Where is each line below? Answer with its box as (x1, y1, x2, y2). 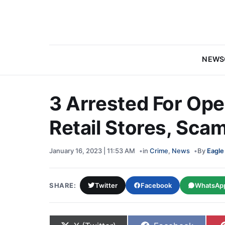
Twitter (95, 181, 118, 189)
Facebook (141, 181, 172, 189)
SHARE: (49, 181, 76, 189)
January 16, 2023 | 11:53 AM (49, 147, 135, 155)
